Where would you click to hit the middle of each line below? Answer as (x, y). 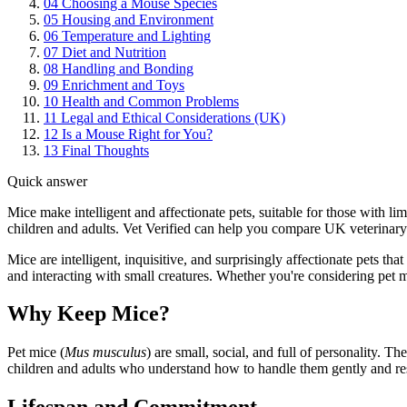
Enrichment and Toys (123, 84)
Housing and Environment (138, 19)
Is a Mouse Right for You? (137, 134)
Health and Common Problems (150, 101)
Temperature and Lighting (136, 35)
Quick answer (47, 181)
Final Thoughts (105, 150)
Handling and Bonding (128, 68)
